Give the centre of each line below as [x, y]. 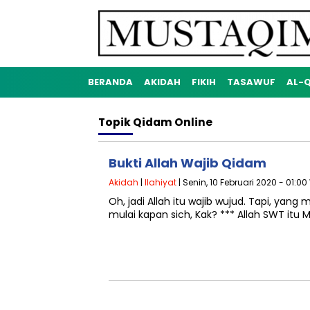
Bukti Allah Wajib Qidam [188, 163]
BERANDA [110, 82]
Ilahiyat [161, 182]
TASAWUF [251, 82]
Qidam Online [173, 122]
